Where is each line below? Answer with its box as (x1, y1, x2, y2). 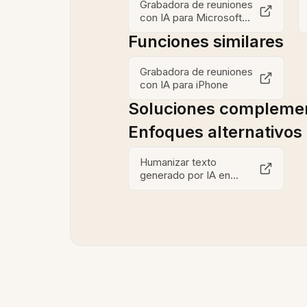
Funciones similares (128, 32, 284, 51)
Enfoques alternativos (128, 122, 302, 142)
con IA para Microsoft (140, 11, 242, 24)
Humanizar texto (140, 156, 217, 169)
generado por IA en (140, 169, 230, 182)
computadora (140, 182, 203, 195)
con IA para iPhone (140, 78, 228, 91)
